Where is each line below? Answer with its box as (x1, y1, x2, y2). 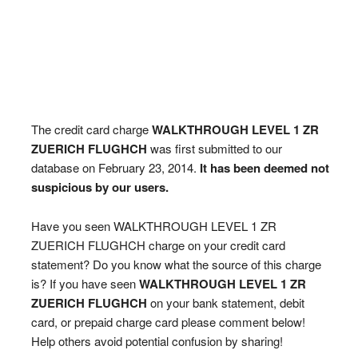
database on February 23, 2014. (30, 159, 200, 176)
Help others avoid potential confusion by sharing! (30, 332, 283, 349)
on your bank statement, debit (146, 294, 304, 311)
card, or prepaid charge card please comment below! (30, 313, 305, 330)
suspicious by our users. (30, 178, 169, 196)
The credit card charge (30, 121, 152, 137)
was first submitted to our (146, 140, 282, 157)
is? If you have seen (30, 275, 139, 292)
